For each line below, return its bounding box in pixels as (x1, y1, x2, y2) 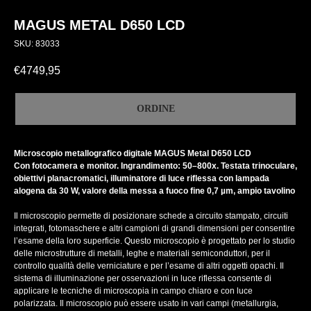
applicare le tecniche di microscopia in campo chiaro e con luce (14, 286, 253, 296)
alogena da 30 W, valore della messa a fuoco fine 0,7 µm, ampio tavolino (14, 186, 295, 196)
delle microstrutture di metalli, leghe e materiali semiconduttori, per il (14, 249, 270, 259)
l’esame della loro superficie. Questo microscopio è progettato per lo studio (14, 236, 295, 246)
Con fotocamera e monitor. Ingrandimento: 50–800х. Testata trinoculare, (14, 161, 297, 171)
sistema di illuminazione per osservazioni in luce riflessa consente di (14, 274, 271, 284)
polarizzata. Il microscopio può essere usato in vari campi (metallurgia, (14, 299, 278, 309)
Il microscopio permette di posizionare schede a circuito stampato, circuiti (14, 211, 288, 221)
